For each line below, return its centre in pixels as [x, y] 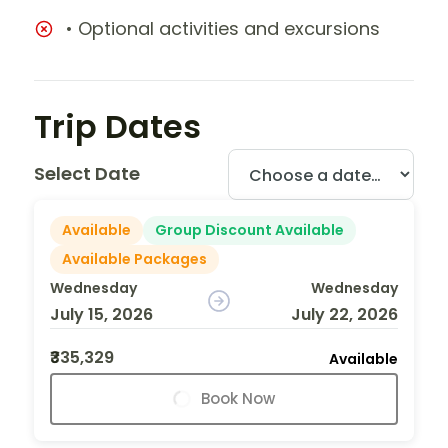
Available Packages [134, 258]
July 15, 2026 [101, 314]
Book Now [238, 398]
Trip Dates [117, 126]
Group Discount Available [249, 229]
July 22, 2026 [344, 314]
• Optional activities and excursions [223, 28]
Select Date [87, 174]
